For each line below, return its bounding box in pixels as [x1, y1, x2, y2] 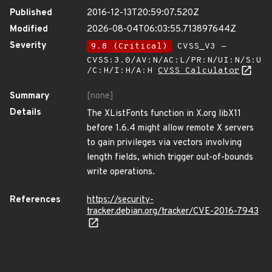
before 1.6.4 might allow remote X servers [87, 123, 254, 134]
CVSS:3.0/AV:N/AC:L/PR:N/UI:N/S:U [87, 55, 262, 66]
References [10, 194, 61, 206]
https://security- [87, 194, 154, 206]
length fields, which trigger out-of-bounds [87, 152, 253, 163]
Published [10, 7, 52, 19]
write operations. [87, 166, 155, 178]
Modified [10, 24, 48, 35]
